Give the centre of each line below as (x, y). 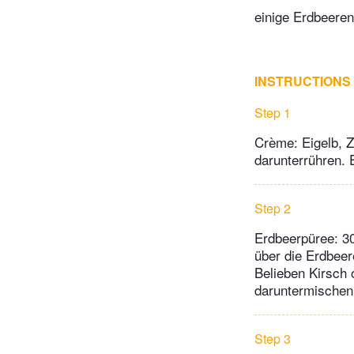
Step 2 (273, 209)
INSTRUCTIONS (303, 81)
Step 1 (273, 113)
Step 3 (273, 339)
